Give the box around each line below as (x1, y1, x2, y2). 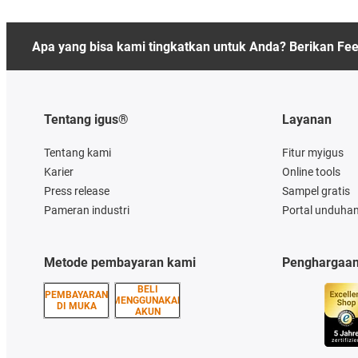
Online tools (281, 165, 340, 179)
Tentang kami (44, 146, 111, 160)
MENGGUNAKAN (111, 295, 184, 307)
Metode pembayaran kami (44, 255, 196, 271)
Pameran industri (44, 204, 129, 217)
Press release (44, 185, 109, 198)
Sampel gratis (281, 185, 350, 198)
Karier (44, 165, 74, 179)
